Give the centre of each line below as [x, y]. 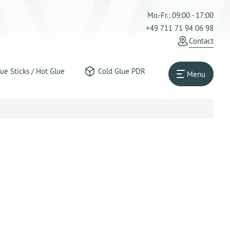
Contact [201, 41]
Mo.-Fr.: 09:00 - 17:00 [180, 15]
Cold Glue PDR [121, 71]
